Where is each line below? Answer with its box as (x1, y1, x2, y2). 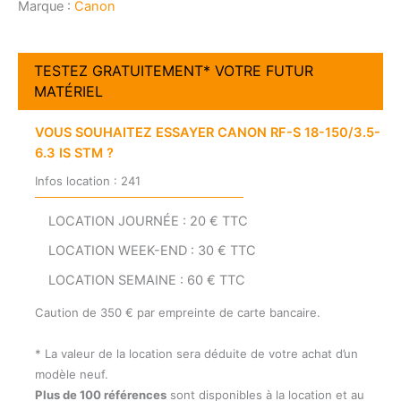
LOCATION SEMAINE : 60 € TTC (47, 272, 245, 289)
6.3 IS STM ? (34, 145, 114, 162)
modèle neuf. (34, 367, 108, 382)
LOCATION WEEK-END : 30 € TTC (47, 242, 256, 259)
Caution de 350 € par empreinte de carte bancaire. (34, 305, 320, 320)
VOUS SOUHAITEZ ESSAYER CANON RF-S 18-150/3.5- (34, 124, 380, 141)
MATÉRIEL (33, 81, 103, 100)
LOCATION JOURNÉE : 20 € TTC (47, 212, 248, 229)
